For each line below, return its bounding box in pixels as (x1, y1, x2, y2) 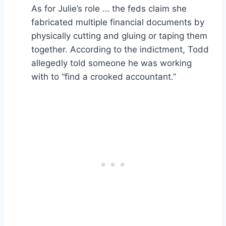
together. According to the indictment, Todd (31, 44, 209, 54)
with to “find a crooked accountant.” (31, 71, 176, 82)
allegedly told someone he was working (31, 58, 192, 68)
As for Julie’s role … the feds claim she (31, 3, 187, 14)
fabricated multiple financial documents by (31, 17, 204, 27)
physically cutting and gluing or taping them (31, 30, 207, 41)
